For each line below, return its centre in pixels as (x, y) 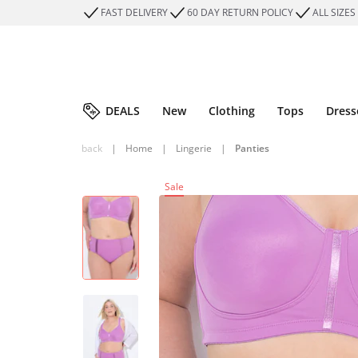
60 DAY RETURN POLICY (240, 12)
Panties (252, 148)
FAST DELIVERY (134, 12)
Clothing (232, 111)
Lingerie (194, 148)
